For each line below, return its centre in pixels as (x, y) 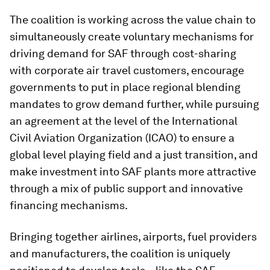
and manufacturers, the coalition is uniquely (120, 253)
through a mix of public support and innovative (126, 188)
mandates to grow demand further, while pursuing (134, 104)
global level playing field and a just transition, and (134, 154)
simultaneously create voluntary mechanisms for (132, 36)
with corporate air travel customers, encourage (127, 70)
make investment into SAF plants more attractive (133, 171)
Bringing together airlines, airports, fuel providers (133, 236)
